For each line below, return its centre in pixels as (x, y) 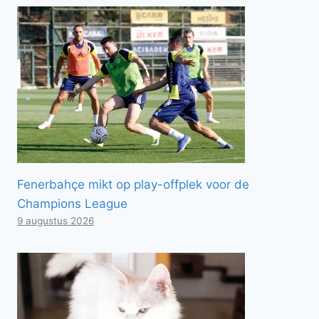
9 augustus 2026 (56, 220)
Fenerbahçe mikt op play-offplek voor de (133, 184)
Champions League (72, 203)
